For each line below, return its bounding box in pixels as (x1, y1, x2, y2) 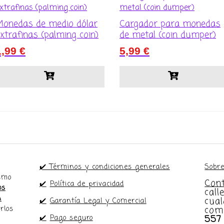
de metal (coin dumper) (119, 28, 216, 42)
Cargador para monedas (119, 17, 220, 31)
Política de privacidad (49, 178, 124, 189)
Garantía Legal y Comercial (49, 195, 146, 206)
